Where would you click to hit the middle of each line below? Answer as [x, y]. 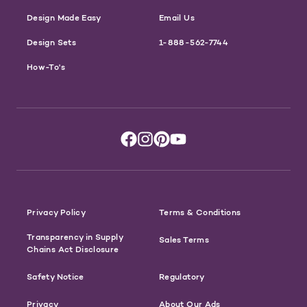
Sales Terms [184, 239]
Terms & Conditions [200, 212]
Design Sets [51, 42]
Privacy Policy [57, 212]
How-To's [46, 66]
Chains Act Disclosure [73, 249]
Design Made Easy [64, 17]
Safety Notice [56, 276]
